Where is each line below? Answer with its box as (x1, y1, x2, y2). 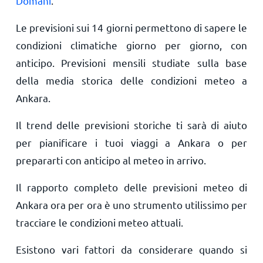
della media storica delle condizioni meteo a (15, 74, 248, 86)
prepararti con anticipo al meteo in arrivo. (15, 154, 206, 166)
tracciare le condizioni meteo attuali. (15, 216, 183, 228)
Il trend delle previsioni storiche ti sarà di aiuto (15, 119, 248, 131)
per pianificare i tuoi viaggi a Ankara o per (15, 136, 248, 149)
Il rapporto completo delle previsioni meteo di (15, 181, 248, 193)
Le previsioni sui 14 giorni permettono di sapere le (15, 21, 248, 33)
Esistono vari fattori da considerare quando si (15, 243, 248, 255)
